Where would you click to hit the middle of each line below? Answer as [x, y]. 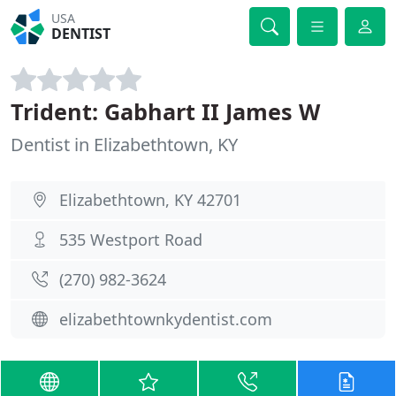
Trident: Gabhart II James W [165, 111]
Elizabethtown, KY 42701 [150, 200]
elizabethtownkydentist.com [166, 319]
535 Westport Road [131, 240]
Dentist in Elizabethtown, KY [124, 145]
